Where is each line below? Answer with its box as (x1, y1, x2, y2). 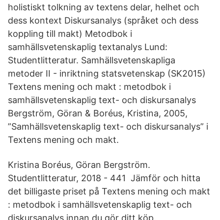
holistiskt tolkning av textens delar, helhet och (8, 2, 199, 12)
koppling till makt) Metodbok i (8, 28, 132, 39)
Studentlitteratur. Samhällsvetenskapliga (8, 55, 175, 65)
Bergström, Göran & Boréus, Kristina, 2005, (8, 108, 188, 118)
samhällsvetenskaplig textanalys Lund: (8, 42, 167, 52)
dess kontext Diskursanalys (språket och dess (8, 15, 198, 26)
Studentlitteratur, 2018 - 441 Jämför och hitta (8, 173, 200, 183)
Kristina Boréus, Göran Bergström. (8, 160, 150, 170)
